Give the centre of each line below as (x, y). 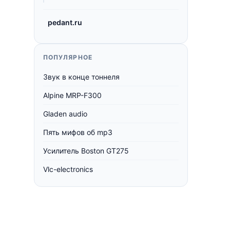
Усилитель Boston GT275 (86, 151)
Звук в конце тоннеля (81, 77)
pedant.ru (65, 22)
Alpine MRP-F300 (72, 95)
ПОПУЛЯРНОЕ (68, 57)
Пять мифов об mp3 (78, 132)
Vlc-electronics (68, 169)
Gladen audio (65, 114)
